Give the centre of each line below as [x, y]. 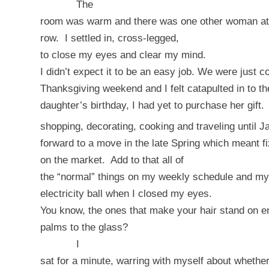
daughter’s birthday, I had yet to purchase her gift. [152, 105]
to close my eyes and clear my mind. [123, 55]
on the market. [73, 160]
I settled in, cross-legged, [122, 38]
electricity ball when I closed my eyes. [126, 193]
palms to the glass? [84, 227]
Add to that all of [147, 160]
